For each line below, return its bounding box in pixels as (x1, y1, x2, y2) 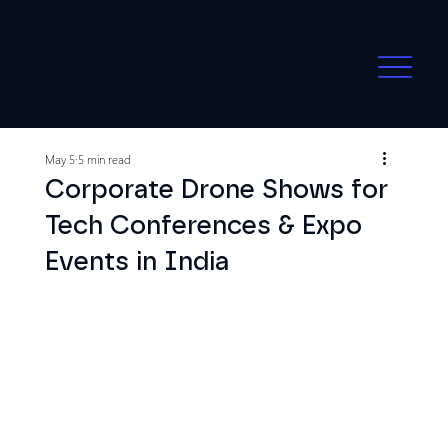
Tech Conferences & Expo (44, 212, 362, 239)
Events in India (44, 248, 229, 275)
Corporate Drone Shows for (44, 176, 388, 203)
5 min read (77, 151, 131, 167)
